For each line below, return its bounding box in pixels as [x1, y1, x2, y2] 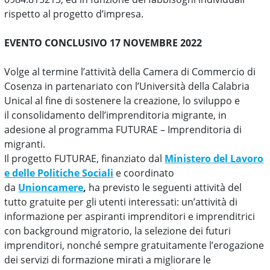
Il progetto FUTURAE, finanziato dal [4, 152, 165, 165]
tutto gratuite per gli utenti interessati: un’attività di [4, 195, 238, 209]
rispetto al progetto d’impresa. [4, 7, 144, 20]
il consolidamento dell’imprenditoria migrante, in [4, 108, 227, 122]
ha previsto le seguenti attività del [86, 181, 242, 194]
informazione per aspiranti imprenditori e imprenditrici [4, 210, 256, 223]
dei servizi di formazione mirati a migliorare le [4, 253, 212, 266]
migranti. [4, 137, 48, 151]
